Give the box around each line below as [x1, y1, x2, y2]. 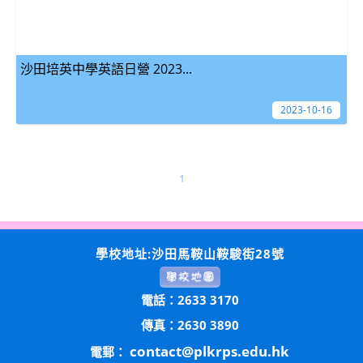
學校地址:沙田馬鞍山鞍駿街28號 [95, 246, 284, 263]
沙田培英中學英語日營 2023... [20, 60, 192, 79]
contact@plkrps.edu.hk [130, 342, 289, 361]
